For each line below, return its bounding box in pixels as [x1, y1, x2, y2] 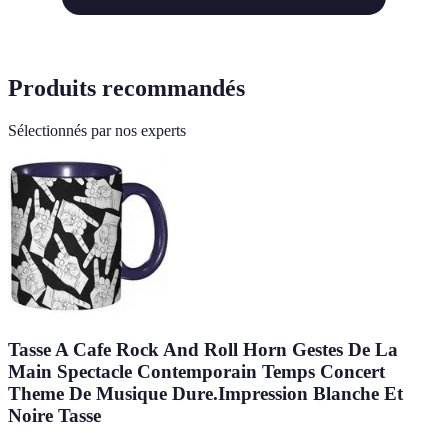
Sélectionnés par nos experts [8, 121, 186, 139]
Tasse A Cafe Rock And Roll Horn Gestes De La [8, 338, 398, 360]
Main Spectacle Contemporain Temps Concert [8, 360, 385, 382]
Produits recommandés [8, 75, 245, 102]
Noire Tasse [8, 404, 101, 426]
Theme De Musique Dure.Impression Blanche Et [8, 382, 403, 404]
